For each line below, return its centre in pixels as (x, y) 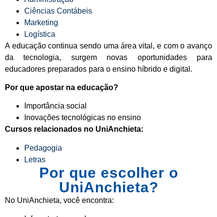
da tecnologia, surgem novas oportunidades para (108, 57)
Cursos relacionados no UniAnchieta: (74, 129)
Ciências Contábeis (58, 11)
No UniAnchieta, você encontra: (59, 200)
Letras (35, 159)
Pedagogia (43, 148)
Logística (40, 34)
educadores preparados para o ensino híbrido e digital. (99, 69)
